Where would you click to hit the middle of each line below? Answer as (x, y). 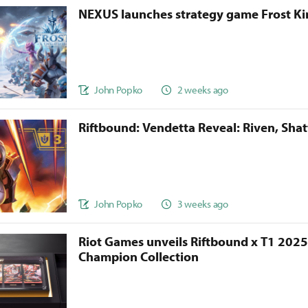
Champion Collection (139, 257)
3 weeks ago (203, 203)
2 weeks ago (203, 89)
